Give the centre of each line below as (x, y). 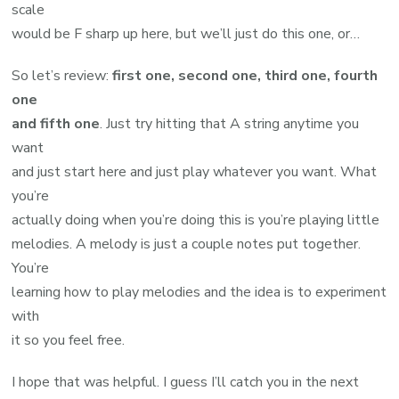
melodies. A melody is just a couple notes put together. (187, 244)
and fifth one (56, 124)
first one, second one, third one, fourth (245, 76)
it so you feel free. (69, 341)
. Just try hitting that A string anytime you (230, 124)
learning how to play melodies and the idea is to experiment (199, 293)
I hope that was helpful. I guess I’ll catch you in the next (186, 383)
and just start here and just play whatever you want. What (195, 172)
